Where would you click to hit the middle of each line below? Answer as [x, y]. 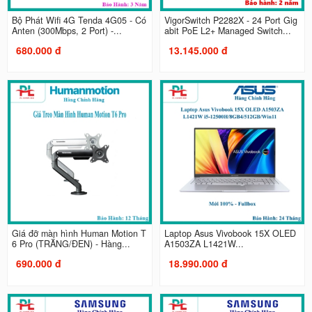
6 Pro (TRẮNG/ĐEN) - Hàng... [71, 244]
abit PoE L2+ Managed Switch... [228, 30]
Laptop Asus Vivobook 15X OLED [230, 234]
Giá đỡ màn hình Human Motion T [79, 234]
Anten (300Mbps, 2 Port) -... [67, 30]
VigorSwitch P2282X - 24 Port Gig [231, 20]
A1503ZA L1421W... [204, 244]
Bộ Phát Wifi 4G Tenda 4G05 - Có [79, 20]
